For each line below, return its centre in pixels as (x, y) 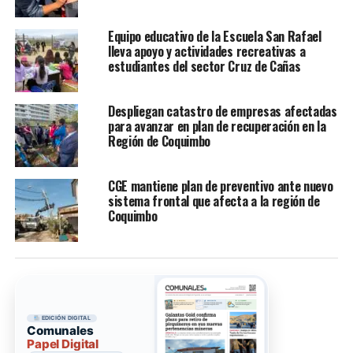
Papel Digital (63, 344)
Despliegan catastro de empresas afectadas (222, 111)
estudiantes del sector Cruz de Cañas (204, 66)
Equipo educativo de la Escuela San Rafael (214, 36)
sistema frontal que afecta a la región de (214, 201)
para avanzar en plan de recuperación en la (217, 126)
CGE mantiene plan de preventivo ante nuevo (220, 186)
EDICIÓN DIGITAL (65, 318)
